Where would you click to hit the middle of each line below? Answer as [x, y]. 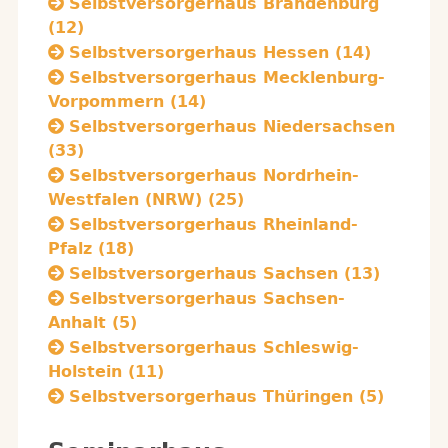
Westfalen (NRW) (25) [146, 199]
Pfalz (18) [91, 248]
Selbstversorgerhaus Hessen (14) [220, 52]
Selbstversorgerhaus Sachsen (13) [224, 273]
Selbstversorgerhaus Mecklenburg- [227, 77]
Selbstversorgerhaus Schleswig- [214, 347]
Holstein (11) [106, 371]
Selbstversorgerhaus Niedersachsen [232, 126]
